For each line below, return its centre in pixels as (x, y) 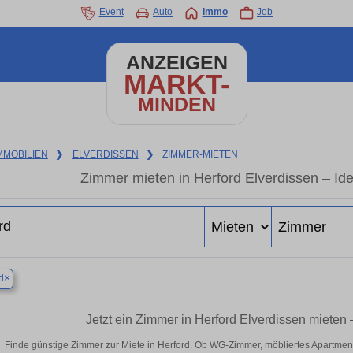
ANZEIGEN (176, 63)
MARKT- (176, 84)
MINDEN (176, 104)
